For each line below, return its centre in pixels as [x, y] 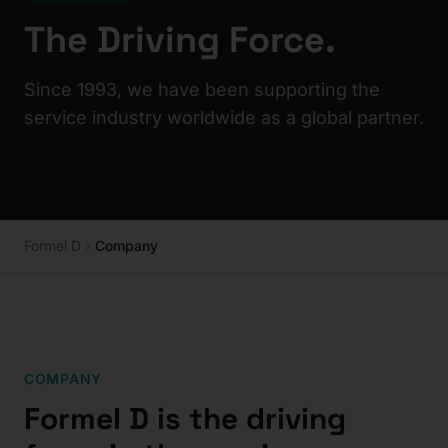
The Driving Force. [180, 39]
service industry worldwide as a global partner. [224, 117]
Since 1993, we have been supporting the [202, 89]
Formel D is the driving [185, 418]
